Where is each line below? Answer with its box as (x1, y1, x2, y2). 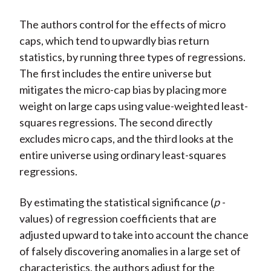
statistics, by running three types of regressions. (19, 50, 246, 64)
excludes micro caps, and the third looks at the (19, 132, 233, 146)
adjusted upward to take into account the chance (19, 228, 249, 242)
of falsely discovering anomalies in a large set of (19, 244, 241, 258)
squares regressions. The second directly (19, 116, 212, 129)
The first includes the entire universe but (19, 67, 212, 80)
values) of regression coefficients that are (19, 212, 217, 226)
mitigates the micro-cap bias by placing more (19, 83, 227, 97)
